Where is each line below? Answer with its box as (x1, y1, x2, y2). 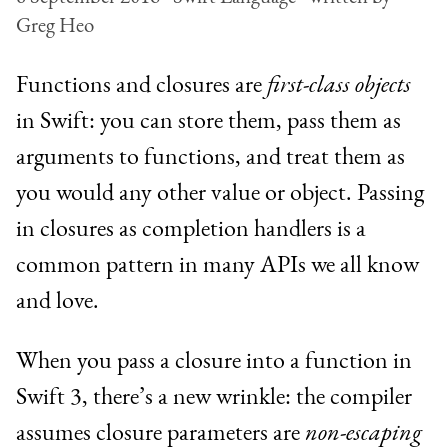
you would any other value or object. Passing (16, 175, 424, 207)
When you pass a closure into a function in (16, 343, 412, 375)
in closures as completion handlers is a (16, 211, 366, 243)
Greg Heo (16, 10, 94, 38)
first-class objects (267, 67, 411, 99)
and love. (16, 283, 99, 315)
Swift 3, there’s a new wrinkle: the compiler (16, 379, 412, 411)
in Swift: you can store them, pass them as (16, 103, 401, 135)
